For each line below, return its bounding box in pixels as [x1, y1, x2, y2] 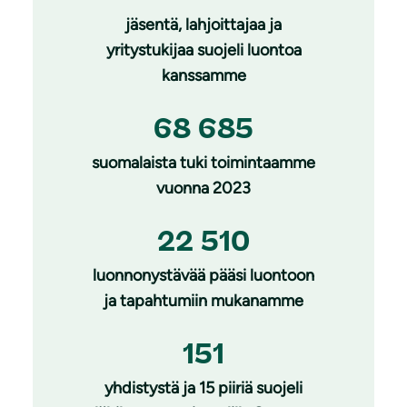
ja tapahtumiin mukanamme [104, 290, 303, 311]
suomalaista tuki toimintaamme [92, 152, 315, 173]
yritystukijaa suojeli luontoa [105, 39, 302, 60]
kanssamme [161, 65, 246, 85]
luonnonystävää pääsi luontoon [93, 264, 314, 285]
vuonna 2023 [156, 177, 251, 198]
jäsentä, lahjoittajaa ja [125, 14, 282, 35]
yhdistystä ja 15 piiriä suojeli [104, 377, 303, 398]
